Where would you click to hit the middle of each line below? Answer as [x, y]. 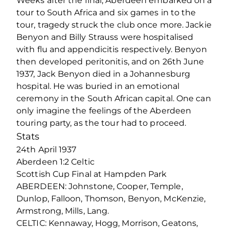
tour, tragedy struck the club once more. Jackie [114, 25]
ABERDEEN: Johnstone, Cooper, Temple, [100, 186]
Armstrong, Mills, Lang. [63, 211]
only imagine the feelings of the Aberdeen [104, 110]
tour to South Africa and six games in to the [106, 12]
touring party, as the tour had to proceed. [101, 123]
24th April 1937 [47, 149]
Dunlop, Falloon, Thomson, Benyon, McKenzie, [111, 198]
